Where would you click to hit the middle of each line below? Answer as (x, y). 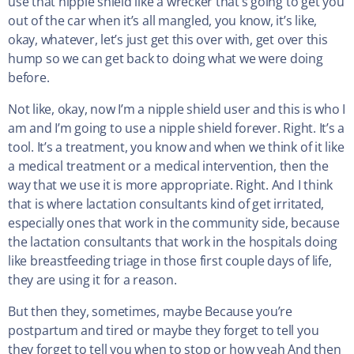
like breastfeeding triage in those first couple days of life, (170, 261)
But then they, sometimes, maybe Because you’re (150, 312)
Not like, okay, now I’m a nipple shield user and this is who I (177, 109)
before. (29, 78)
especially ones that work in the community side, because (174, 223)
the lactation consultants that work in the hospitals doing (173, 242)
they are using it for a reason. (92, 280)
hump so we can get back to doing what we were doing (166, 59)
